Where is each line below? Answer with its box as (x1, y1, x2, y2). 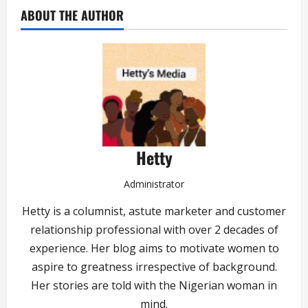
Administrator (124, 177, 184, 191)
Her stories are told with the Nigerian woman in (31, 278, 277, 294)
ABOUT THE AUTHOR (21, 6, 124, 25)
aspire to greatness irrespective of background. (31, 259, 277, 275)
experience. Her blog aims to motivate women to (29, 241, 279, 256)
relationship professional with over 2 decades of (30, 222, 278, 238)
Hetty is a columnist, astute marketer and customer (22, 203, 286, 219)
